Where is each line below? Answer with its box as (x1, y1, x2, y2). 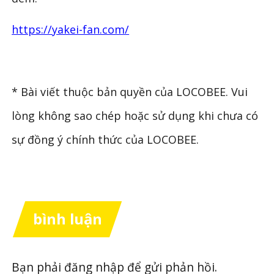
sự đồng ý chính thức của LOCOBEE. (12, 132, 199, 147)
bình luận (32, 209, 102, 229)
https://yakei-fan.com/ (12, 22, 130, 37)
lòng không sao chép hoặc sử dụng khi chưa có (12, 108, 259, 124)
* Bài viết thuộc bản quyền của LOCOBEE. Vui (12, 84, 248, 100)
